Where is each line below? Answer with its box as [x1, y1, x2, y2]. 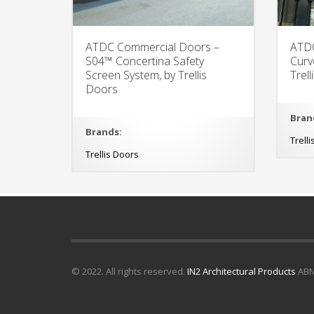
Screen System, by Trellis [86, 67, 207, 83]
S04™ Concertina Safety [86, 53, 204, 69]
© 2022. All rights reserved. [71, 264, 187, 278]
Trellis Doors [86, 147, 139, 161]
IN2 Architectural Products [187, 264, 296, 278]
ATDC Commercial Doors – [86, 39, 219, 55]
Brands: [86, 125, 122, 138]
